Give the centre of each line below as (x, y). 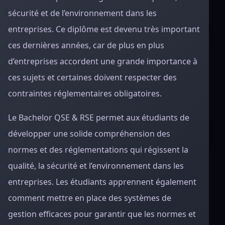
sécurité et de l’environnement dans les (82, 13)
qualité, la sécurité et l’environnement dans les (96, 166)
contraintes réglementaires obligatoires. (85, 93)
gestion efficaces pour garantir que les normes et (102, 214)
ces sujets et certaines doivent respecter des (92, 77)
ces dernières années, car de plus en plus (86, 45)
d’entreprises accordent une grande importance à (103, 61)
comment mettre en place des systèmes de (90, 198)
